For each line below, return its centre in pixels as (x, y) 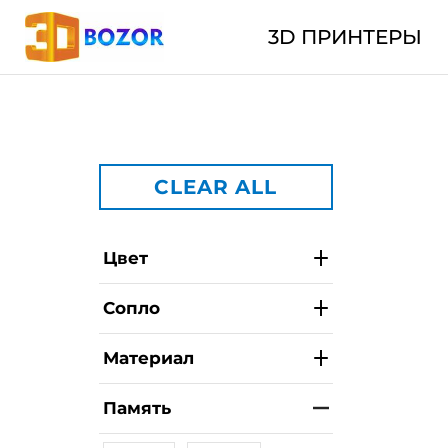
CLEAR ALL (215, 187)
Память (136, 408)
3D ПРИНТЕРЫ (344, 37)
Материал (148, 358)
